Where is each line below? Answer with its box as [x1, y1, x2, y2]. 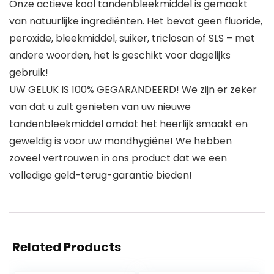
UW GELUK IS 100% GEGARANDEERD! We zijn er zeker [9, 83, 257, 97]
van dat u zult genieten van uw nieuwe [9, 100, 191, 114]
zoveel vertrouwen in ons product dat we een [9, 151, 227, 166]
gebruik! [9, 65, 48, 80]
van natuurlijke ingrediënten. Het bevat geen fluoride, [9, 14, 262, 29]
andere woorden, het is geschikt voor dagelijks [9, 48, 231, 63]
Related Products [12, 239, 121, 256]
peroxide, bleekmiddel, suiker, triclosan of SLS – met [9, 31, 255, 46]
